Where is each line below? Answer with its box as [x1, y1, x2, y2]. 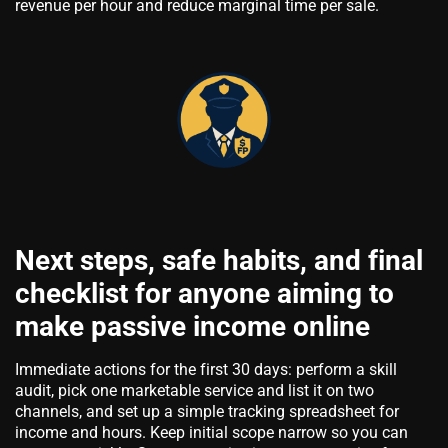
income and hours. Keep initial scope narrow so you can [15, 422, 408, 442]
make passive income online [15, 309, 370, 343]
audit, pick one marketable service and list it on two [15, 380, 374, 400]
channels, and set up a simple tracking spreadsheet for [15, 401, 399, 421]
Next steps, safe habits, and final [15, 243, 423, 277]
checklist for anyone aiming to [15, 276, 394, 310]
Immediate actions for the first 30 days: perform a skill [15, 359, 397, 379]
